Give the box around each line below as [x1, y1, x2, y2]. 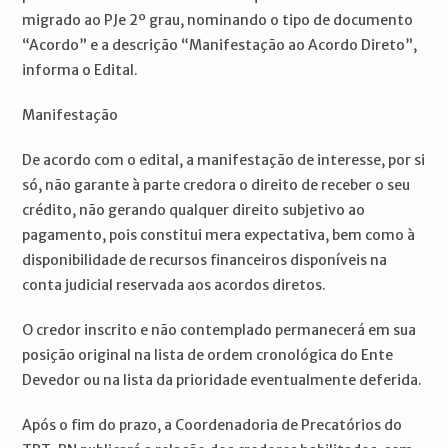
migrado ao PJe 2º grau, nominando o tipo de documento [22, 10, 414, 29]
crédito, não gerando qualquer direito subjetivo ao [22, 200, 366, 219]
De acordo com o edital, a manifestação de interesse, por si [22, 150, 426, 169]
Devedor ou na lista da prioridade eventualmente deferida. [22, 370, 423, 389]
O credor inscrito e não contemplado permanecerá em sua [22, 320, 417, 339]
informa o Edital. [22, 60, 139, 79]
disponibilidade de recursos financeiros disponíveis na [22, 250, 388, 269]
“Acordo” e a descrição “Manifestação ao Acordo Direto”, [22, 35, 418, 54]
